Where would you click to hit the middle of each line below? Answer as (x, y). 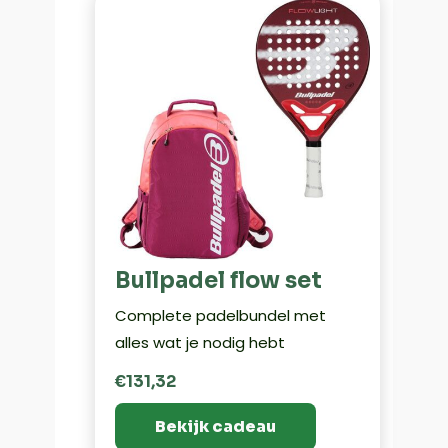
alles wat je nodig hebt (199, 343)
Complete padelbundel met (220, 316)
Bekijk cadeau (215, 427)
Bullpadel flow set (218, 281)
